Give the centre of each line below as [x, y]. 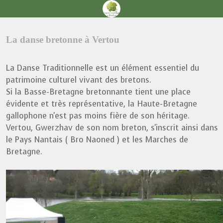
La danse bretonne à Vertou [63, 40]
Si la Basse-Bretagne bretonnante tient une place [98, 92]
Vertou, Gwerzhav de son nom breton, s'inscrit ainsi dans [112, 128]
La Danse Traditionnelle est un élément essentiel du [103, 68]
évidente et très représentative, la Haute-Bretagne [102, 104]
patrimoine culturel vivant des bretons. [79, 80]
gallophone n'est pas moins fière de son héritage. [98, 116]
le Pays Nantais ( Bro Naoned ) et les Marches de [97, 140]
